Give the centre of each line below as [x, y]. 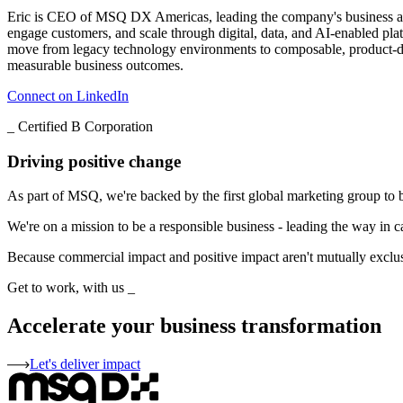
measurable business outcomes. [97, 65]
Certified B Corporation [85, 126]
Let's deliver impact [85, 364]
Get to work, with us [66, 288]
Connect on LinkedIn [68, 96]
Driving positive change [94, 161]
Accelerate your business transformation [194, 326]
